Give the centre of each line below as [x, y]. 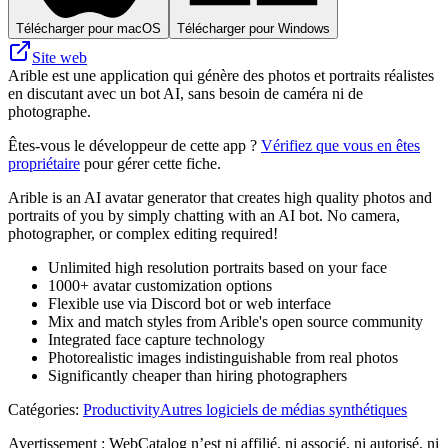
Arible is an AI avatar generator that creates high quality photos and [220, 197]
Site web [59, 57]
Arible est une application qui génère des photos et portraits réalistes [221, 75]
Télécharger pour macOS [88, 28]
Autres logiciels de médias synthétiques [283, 409]
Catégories [41, 409]
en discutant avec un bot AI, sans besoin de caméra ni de [185, 93]
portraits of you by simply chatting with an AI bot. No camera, [204, 215]
